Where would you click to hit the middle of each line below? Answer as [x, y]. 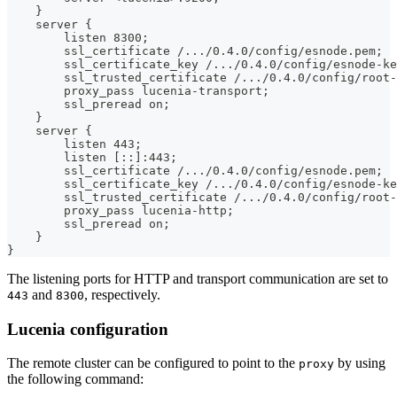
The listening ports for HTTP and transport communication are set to [198, 278]
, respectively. [122, 294]
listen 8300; [78, 37]
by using [360, 363]
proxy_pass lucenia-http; [121, 210]
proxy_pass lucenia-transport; [138, 90]
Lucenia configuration [88, 329]
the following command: [75, 379]
